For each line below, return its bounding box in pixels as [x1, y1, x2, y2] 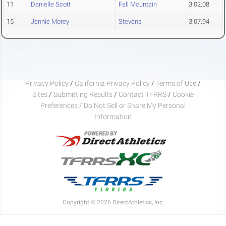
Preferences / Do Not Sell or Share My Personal [40, 101, 186, 109]
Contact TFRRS [119, 90, 168, 98]
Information [94, 112, 132, 121]
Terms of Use [156, 79, 196, 87]
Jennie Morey [31, 18, 69, 26]
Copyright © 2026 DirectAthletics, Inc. [62, 198, 164, 206]
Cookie [173, 90, 194, 98]
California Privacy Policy [75, 79, 150, 87]
